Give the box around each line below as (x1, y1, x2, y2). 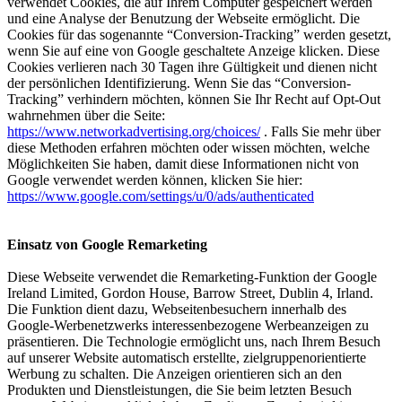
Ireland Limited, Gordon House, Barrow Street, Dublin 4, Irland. (7, 285, 373, 301)
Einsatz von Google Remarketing (7, 237, 207, 252)
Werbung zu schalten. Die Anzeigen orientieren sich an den (7, 366, 342, 381)
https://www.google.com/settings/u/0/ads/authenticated (7, 188, 314, 204)
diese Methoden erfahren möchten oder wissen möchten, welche (7, 140, 370, 155)
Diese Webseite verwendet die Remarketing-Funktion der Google (7, 269, 377, 284)
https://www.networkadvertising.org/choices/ (7, 124, 260, 139)
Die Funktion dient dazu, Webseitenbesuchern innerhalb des (7, 301, 346, 317)
